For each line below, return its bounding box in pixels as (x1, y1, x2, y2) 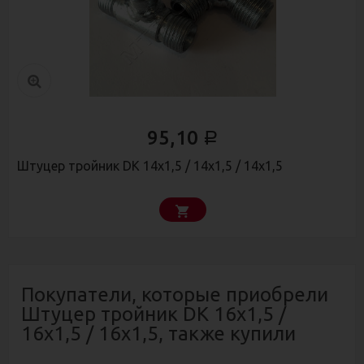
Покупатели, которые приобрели (21, 284, 328, 306)
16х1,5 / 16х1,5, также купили (21, 323, 296, 345)
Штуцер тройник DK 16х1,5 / (21, 303, 286, 326)
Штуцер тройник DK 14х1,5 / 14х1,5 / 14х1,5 (17, 158, 283, 174)
